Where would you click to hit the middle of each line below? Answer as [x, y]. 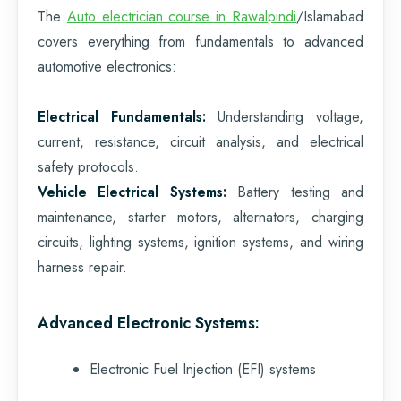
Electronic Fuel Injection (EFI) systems [203, 369]
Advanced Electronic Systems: [149, 323]
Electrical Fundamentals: [122, 116]
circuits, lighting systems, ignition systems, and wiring [200, 242]
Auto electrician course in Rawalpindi [182, 16]
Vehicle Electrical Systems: [132, 192]
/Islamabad [330, 16]
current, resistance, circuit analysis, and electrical [200, 141]
